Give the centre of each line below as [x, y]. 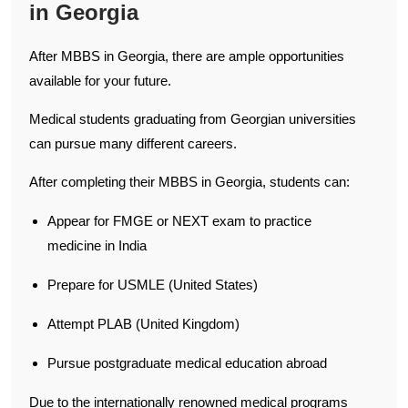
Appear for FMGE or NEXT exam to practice [179, 220]
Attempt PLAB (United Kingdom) [143, 323]
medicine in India [97, 245]
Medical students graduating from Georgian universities [193, 118]
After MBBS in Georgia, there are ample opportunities [187, 56]
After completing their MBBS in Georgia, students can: [189, 181]
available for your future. [100, 80]
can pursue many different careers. [133, 143]
